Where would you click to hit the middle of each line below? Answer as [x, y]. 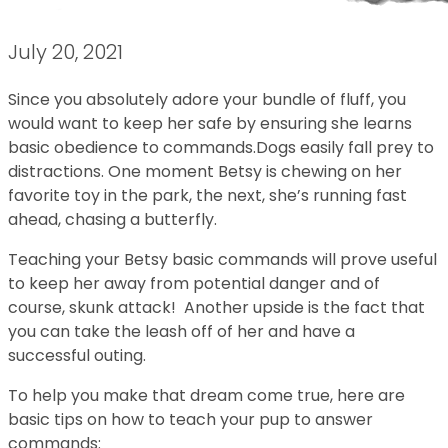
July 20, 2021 [65, 52]
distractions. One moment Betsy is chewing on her [205, 171]
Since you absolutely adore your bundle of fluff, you [207, 99]
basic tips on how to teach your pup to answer [190, 419]
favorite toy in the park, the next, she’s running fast [207, 195]
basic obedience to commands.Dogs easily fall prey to [221, 147]
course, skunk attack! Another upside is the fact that [216, 307]
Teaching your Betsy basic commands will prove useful [222, 259]
